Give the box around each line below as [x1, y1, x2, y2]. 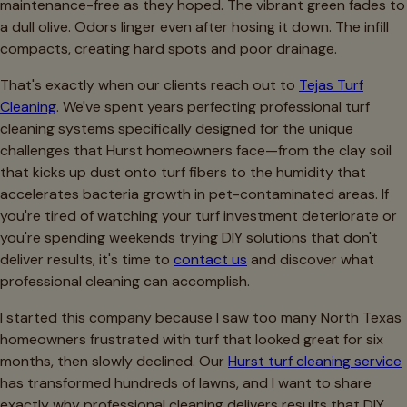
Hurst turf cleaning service [228, 351, 402, 371]
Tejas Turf [299, 74, 363, 94]
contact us [174, 249, 247, 269]
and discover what [247, 249, 374, 269]
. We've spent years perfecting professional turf [56, 96, 370, 116]
